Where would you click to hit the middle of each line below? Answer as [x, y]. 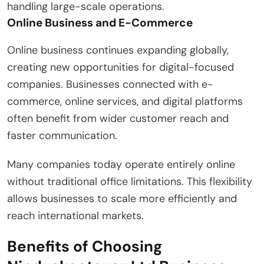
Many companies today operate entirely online [121, 164]
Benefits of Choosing [85, 246]
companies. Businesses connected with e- [110, 84]
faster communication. [62, 135]
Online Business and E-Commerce [100, 22]
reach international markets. [75, 215]
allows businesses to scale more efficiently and [122, 198]
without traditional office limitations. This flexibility [130, 181]
